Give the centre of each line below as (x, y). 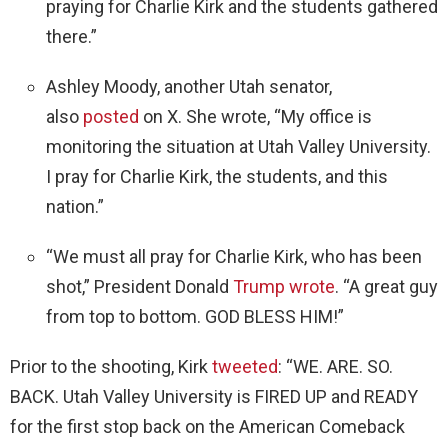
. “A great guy (386, 286)
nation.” (75, 206)
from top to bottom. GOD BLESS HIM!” (195, 316)
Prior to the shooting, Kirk (111, 366)
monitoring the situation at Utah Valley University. (238, 146)
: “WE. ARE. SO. (335, 366)
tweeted (245, 366)
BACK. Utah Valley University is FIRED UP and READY (214, 396)
